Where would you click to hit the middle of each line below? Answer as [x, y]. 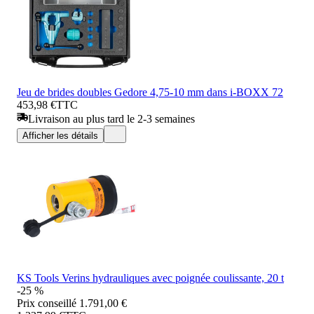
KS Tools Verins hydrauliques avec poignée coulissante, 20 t [150, 278]
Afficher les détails [60, 135]
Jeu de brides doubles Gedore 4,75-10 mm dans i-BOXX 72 [150, 92]
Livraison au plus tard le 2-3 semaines [111, 118]
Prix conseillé [47, 303]
